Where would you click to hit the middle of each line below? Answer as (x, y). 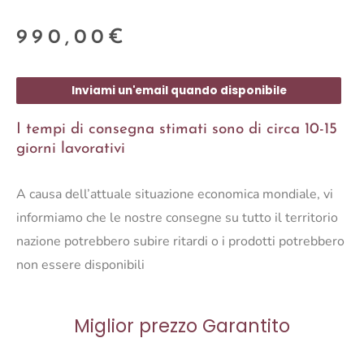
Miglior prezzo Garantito (182, 326)
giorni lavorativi (71, 149)
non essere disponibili (80, 264)
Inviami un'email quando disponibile (179, 91)
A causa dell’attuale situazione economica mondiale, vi (175, 194)
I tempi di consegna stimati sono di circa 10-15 (177, 130)
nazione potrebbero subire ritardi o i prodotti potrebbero (180, 241)
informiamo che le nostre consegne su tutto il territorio (177, 217)
